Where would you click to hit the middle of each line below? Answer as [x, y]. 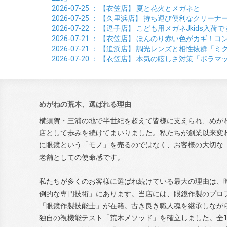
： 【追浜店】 [113, 49]
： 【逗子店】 [113, 28]
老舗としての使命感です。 [82, 157]
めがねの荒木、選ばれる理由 [85, 104]
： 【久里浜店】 [116, 18]
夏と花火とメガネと [168, 8]
